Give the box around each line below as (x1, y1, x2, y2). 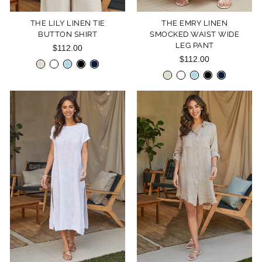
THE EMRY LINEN (161, 18, 227, 27)
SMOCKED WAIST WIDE (150, 29, 239, 39)
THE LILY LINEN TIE (30, 18, 105, 27)
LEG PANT (175, 40, 214, 50)
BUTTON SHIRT (38, 29, 97, 39)
